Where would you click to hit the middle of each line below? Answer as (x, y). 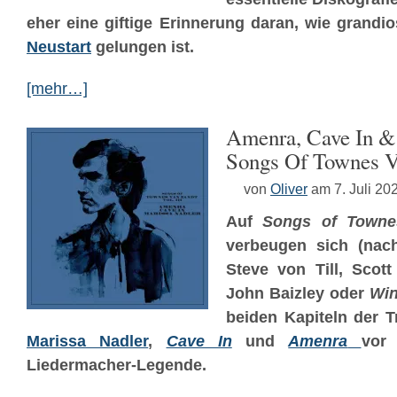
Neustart (59, 47)
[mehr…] (57, 89)
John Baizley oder (298, 293)
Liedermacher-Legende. (117, 365)
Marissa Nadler (88, 341)
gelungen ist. (143, 47)
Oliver (289, 189)
